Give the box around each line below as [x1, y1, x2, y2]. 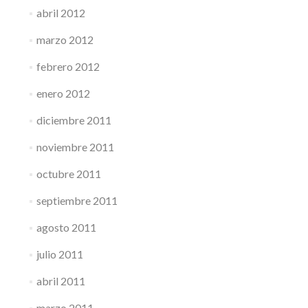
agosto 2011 [36, 221, 96, 234]
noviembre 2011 [36, 140, 114, 153]
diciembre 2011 [36, 113, 111, 126]
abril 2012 [36, 6, 85, 19]
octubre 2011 [36, 167, 101, 180]
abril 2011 [36, 274, 85, 287]
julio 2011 [36, 247, 83, 261]
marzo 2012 [36, 33, 93, 46]
